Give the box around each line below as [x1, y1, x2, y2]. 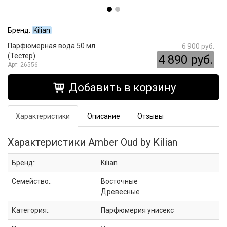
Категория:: [12, 206, 50, 214]
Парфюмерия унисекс [101, 206, 174, 214]
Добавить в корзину [66, 81, 176, 94]
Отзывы [137, 112, 164, 120]
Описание [87, 112, 120, 120]
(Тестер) [8, 52, 35, 60]
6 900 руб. [182, 42, 214, 51]
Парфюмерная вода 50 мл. [8, 42, 97, 50]
